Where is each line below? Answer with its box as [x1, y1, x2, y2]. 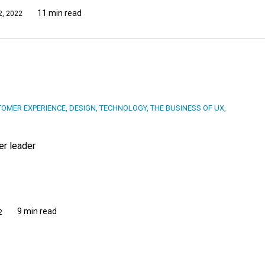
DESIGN [69, 104, 96, 113]
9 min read [17, 206, 57, 216]
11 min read [37, 8, 82, 18]
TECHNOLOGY [99, 104, 147, 113]
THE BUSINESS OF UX [150, 104, 224, 113]
